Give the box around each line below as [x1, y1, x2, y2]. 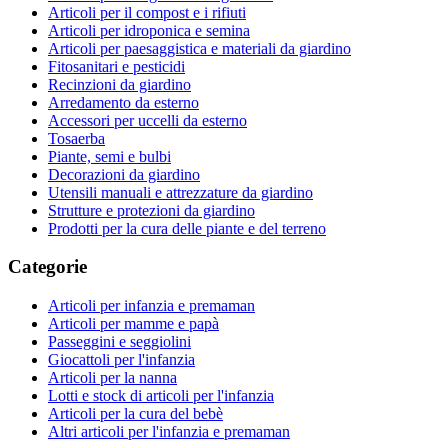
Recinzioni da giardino [48, 75, 191, 93]
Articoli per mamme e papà [48, 315, 219, 333]
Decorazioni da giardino [48, 165, 200, 183]
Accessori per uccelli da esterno [48, 111, 247, 129]
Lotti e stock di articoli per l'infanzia [48, 387, 274, 405]
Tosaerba [48, 129, 105, 147]
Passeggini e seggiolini [48, 333, 191, 351]
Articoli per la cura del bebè [48, 405, 223, 423]
